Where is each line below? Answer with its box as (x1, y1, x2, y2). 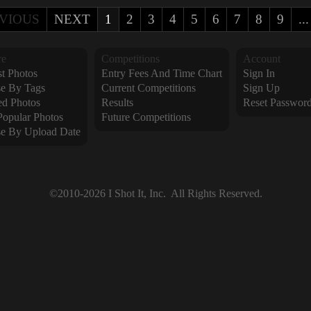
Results (101, 96, 133, 108)
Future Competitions (101, 111, 191, 123)
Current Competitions (101, 82, 196, 94)
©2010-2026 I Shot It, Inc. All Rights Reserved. (49, 187, 262, 199)
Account (242, 53, 280, 65)
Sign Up (242, 82, 280, 94)
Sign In (242, 67, 275, 79)
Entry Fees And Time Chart (101, 67, 222, 79)
